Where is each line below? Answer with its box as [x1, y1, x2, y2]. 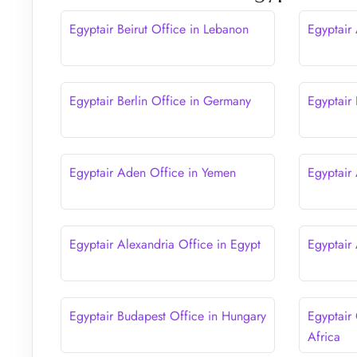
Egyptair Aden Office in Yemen [69, 163, 236, 182]
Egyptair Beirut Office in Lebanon [69, 19, 249, 38]
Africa [308, 327, 341, 346]
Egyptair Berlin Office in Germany [69, 91, 251, 110]
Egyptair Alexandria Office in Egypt [69, 234, 261, 253]
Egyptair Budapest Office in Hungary [69, 306, 266, 325]
